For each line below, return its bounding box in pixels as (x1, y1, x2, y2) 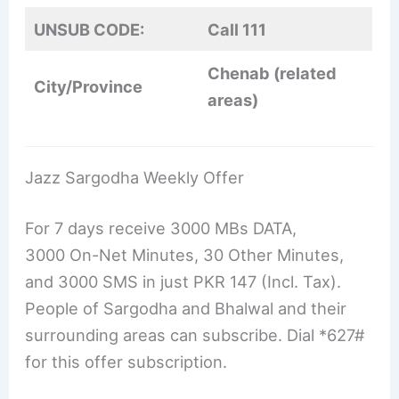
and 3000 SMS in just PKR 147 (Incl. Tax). (25, 271, 342, 291)
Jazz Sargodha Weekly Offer (25, 167, 245, 187)
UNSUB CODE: (34, 20, 145, 39)
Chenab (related (208, 63, 338, 83)
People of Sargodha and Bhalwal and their (25, 297, 347, 318)
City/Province (34, 77, 143, 96)
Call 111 (208, 20, 267, 39)
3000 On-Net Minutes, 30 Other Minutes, (25, 244, 345, 265)
